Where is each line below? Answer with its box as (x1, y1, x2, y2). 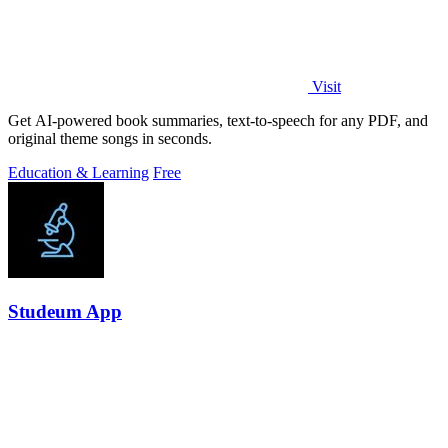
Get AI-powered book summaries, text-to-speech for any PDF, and (8, 112, 428, 130)
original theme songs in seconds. (8, 130, 212, 148)
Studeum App (8, 301, 122, 322)
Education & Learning (8, 164, 149, 182)
